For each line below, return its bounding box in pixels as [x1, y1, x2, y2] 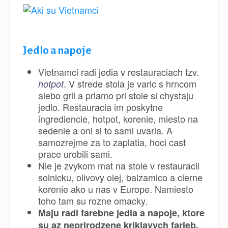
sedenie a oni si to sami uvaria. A [38, 124, 173, 137]
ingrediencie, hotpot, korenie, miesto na [38, 112, 198, 126]
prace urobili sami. [38, 147, 112, 161]
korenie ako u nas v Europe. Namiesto [38, 182, 193, 196]
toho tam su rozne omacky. [38, 194, 150, 208]
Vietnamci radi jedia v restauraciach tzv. [38, 65, 199, 79]
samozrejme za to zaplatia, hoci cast [38, 135, 186, 149]
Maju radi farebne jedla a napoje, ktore [38, 206, 205, 220]
